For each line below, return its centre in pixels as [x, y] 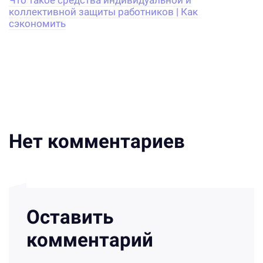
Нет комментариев [97, 141]
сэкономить [37, 24]
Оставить [70, 217]
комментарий [90, 240]
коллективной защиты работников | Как [103, 12]
